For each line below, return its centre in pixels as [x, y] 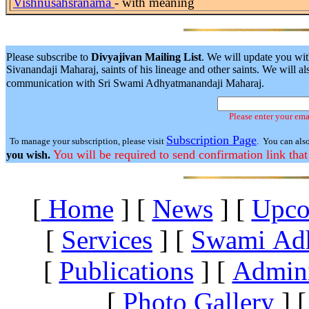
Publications [126, 270]
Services [107, 239]
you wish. [30, 154]
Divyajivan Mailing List [146, 57]
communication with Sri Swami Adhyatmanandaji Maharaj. [135, 83]
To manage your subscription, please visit [88, 141]
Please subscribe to [49, 57]
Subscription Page [211, 140]
